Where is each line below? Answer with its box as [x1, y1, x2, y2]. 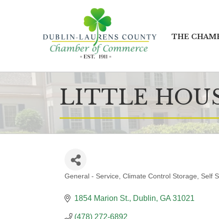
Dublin [133, 194, 156, 203]
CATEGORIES [64, 179, 135, 192]
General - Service [65, 173, 119, 180]
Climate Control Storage [123, 173, 197, 180]
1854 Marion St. [74, 194, 129, 203]
